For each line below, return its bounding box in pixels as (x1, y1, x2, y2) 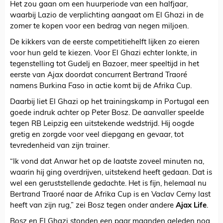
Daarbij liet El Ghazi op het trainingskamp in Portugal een (10, 99, 209, 107)
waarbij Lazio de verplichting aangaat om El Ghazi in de (10, 12, 204, 20)
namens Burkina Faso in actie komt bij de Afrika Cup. (10, 83, 192, 91)
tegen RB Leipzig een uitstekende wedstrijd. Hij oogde (10, 120, 194, 128)
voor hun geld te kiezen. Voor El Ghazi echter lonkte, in (10, 50, 197, 58)
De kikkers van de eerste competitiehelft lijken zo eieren (10, 39, 200, 47)
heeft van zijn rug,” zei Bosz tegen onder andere (10, 202, 176, 210)
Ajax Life (176, 202, 207, 210)
